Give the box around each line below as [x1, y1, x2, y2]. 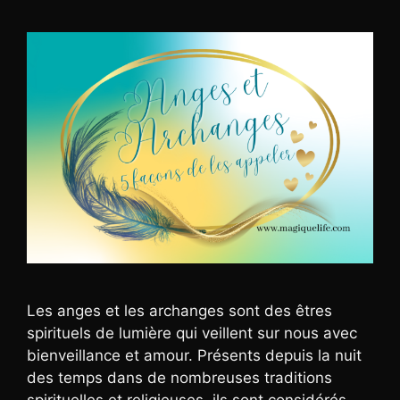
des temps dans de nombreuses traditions [27, 369, 332, 387]
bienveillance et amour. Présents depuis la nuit [27, 346, 362, 365]
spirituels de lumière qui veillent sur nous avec [27, 324, 357, 343]
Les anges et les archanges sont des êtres [27, 302, 332, 321]
